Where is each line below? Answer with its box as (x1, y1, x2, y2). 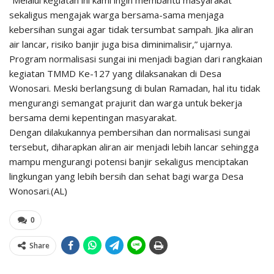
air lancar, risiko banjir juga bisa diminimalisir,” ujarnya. (9, 38, 232, 51)
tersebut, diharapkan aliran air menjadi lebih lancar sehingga (9, 141, 259, 154)
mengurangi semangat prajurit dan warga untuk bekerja (9, 97, 242, 109)
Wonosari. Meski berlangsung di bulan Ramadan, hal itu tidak (9, 82, 260, 95)
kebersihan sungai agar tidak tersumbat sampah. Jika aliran (9, 23, 253, 36)
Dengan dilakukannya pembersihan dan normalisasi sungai (9, 126, 250, 139)
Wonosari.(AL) (9, 185, 67, 198)
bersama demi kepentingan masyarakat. (9, 111, 177, 124)
